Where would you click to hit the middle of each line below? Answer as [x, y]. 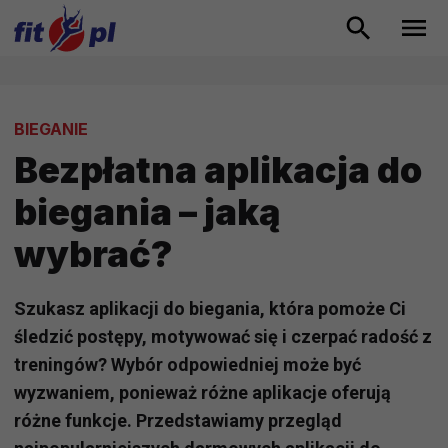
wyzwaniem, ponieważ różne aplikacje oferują [202, 393]
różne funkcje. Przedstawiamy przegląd [178, 421]
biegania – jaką [147, 212]
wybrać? [93, 254]
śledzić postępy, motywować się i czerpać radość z [223, 337]
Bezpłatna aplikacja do [218, 170]
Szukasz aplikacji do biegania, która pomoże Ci [210, 309]
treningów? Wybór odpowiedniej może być [187, 365]
